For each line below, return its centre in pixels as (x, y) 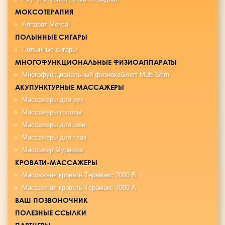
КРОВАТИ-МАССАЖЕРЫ (56, 162)
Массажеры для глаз (54, 137)
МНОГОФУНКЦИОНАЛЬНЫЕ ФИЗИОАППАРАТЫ (96, 62)
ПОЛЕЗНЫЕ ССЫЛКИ (51, 213)
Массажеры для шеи (54, 125)
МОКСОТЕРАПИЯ (44, 12)
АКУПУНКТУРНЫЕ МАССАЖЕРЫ (70, 87)
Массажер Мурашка (52, 150)
